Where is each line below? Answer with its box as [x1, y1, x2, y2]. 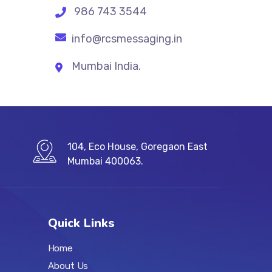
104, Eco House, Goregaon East [67, 141, 208, 152]
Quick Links [47, 215, 115, 231]
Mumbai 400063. [67, 155, 143, 167]
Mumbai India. [72, 59, 141, 73]
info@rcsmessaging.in [69, 32, 182, 46]
